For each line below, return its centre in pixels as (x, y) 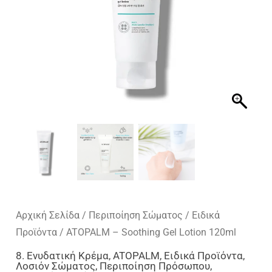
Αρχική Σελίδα (48, 215)
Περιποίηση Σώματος (136, 215)
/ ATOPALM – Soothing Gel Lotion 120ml (147, 232)
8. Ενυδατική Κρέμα (63, 255)
